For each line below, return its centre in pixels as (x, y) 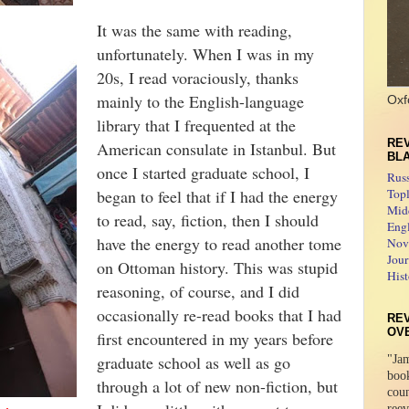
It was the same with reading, (194, 30)
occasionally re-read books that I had (219, 315)
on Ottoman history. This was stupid (217, 267)
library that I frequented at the (196, 125)
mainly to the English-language (200, 101)
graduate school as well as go (194, 362)
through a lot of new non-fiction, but (217, 386)
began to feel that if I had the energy (217, 196)
